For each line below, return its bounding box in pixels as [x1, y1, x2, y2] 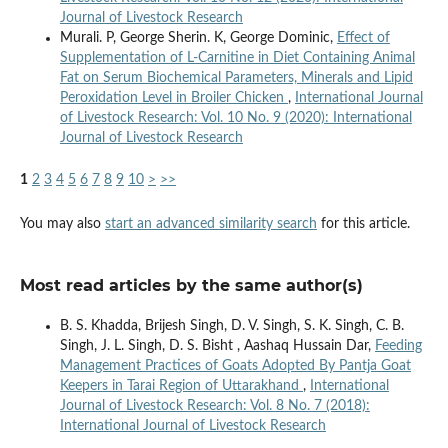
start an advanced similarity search [104, 216, 317, 231]
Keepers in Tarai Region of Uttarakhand [59, 378, 303, 393]
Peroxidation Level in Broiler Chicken [59, 90, 288, 105]
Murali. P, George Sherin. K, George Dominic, [59, 30, 337, 45]
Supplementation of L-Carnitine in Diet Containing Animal [59, 50, 415, 65]
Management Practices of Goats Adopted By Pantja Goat [59, 358, 411, 373]
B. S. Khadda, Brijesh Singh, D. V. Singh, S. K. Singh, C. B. [59, 318, 404, 333]
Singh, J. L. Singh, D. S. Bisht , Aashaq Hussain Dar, [59, 338, 375, 353]
